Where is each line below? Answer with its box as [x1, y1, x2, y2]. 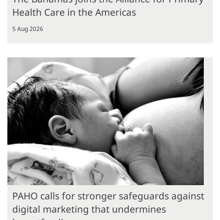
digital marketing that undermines [12, 202, 166, 216]
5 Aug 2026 [12, 25, 43, 33]
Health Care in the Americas [12, 5, 136, 19]
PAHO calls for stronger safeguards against [12, 189, 204, 202]
